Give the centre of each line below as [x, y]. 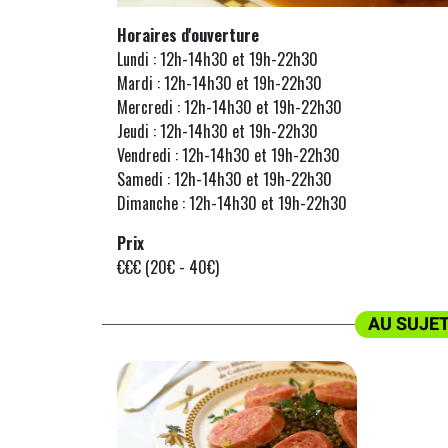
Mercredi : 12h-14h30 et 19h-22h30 [229, 107]
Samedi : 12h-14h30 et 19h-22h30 [224, 179]
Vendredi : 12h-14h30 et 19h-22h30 [228, 155]
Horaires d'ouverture [188, 35]
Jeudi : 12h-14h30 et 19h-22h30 [217, 131]
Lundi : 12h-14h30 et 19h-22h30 [217, 59]
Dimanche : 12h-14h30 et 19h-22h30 [232, 203]
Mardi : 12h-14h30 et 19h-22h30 [219, 83]
